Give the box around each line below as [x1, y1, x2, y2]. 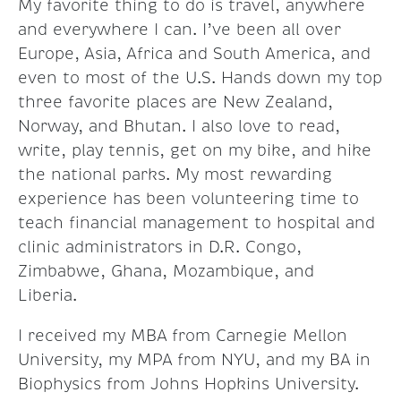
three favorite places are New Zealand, [18, 92, 333, 113]
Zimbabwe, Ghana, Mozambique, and [18, 261, 314, 282]
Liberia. [18, 286, 88, 306]
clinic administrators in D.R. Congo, [18, 237, 302, 258]
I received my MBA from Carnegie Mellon [18, 326, 347, 346]
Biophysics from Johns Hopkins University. [18, 374, 359, 395]
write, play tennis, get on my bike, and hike [18, 141, 371, 161]
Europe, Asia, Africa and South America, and [18, 44, 371, 64]
